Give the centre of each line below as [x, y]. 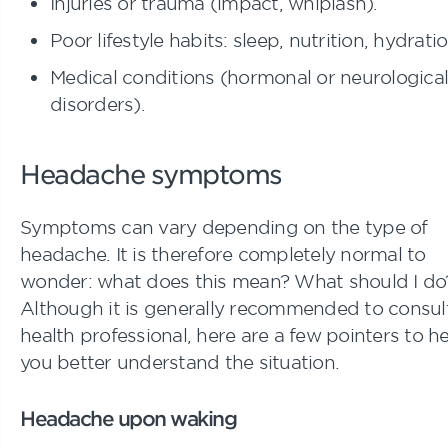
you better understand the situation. [179, 361]
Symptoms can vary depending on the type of [224, 226]
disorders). [97, 103]
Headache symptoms [151, 173]
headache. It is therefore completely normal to [223, 253]
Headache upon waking [128, 417]
